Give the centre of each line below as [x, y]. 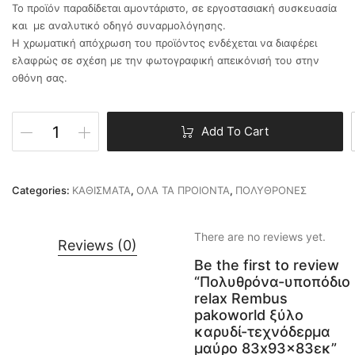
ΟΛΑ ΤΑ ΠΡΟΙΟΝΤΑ [183, 190]
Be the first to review [267, 265]
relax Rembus [241, 298]
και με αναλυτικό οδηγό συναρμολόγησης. [119, 25]
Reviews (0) [97, 245]
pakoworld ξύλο [249, 315]
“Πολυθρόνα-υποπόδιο [272, 282]
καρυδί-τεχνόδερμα [262, 332]
